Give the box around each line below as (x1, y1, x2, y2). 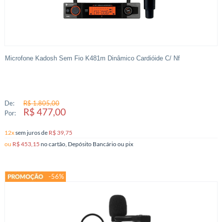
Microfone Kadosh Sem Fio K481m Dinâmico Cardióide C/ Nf (4, 54, 180, 62)
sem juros (15, 128, 41, 136)
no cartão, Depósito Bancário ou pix (125, 140, 133, 147)
